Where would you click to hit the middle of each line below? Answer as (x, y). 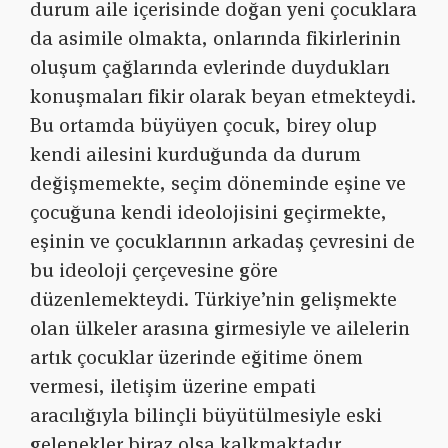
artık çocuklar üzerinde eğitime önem (196, 357)
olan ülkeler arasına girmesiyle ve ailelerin (220, 328)
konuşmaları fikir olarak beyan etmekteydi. (223, 96)
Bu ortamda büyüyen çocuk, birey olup (203, 125)
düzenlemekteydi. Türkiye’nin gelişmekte (213, 299)
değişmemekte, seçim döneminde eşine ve (218, 183)
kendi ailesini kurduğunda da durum (195, 154)
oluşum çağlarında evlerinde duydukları (210, 67)
